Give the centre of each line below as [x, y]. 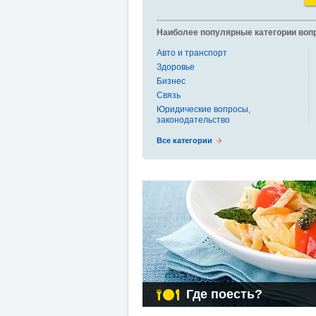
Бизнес [171, 81]
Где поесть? [224, 294]
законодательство [193, 120]
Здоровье [176, 67]
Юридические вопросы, [203, 109]
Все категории [184, 140]
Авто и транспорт [192, 53]
